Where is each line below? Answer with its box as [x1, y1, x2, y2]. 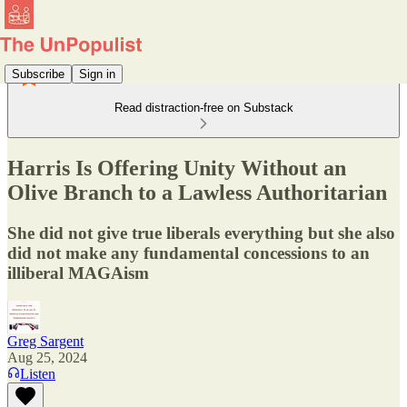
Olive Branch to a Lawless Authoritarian [7, 180, 387, 204]
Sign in [79, 66, 115, 81]
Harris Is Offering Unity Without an [7, 155, 346, 180]
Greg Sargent [7, 333, 84, 349]
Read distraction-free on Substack [114, 101, 293, 114]
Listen [20, 365, 55, 382]
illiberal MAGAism [7, 263, 149, 283]
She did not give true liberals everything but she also [7, 223, 395, 243]
